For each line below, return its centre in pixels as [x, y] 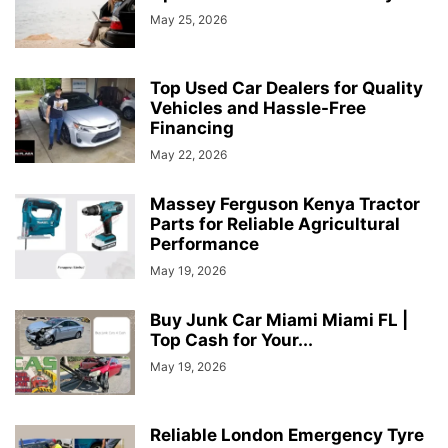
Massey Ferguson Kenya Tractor [285, 204]
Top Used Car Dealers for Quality [286, 88]
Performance [204, 244]
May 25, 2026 [188, 19]
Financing [192, 128]
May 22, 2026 [188, 154]
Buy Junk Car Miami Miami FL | [279, 320]
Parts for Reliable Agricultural [275, 224]
